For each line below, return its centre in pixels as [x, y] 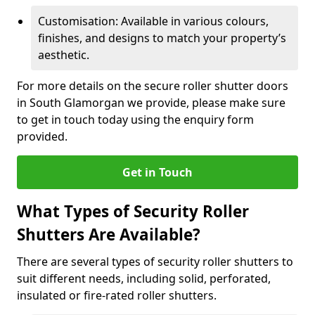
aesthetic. [64, 55]
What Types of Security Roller [133, 211]
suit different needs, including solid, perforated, [144, 278]
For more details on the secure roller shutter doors [153, 86]
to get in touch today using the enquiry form [135, 120]
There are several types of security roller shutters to [155, 262]
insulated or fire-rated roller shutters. [117, 295]
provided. [42, 136]
